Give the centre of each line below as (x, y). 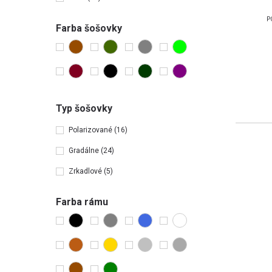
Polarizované (91, 130)
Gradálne (85, 151)
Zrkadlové (86, 171)
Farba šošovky (89, 28)
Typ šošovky (84, 108)
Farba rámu (82, 202)
